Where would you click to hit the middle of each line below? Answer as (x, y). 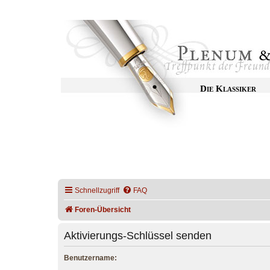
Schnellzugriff (97, 190)
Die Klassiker (228, 89)
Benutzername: (90, 258)
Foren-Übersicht (103, 210)
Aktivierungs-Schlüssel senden (138, 235)
